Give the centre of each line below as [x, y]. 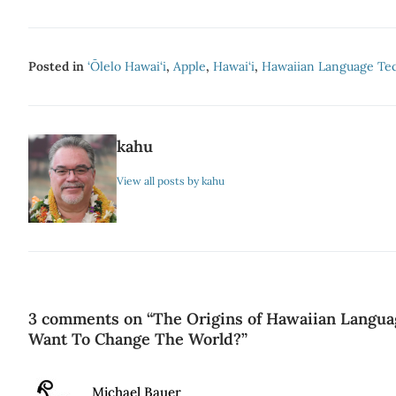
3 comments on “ [91, 319]
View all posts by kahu [171, 181]
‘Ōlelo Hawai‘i [127, 66]
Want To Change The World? [135, 339]
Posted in [58, 66]
